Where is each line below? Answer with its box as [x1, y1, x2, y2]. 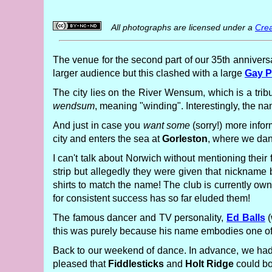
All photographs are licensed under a [101, 22, 255, 32]
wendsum [53, 101, 95, 111]
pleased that [53, 259, 108, 269]
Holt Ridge [185, 259, 234, 269]
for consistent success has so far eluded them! [53, 193, 250, 203]
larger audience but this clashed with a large [53, 68, 245, 78]
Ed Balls [226, 212, 265, 223]
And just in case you [53, 120, 143, 131]
